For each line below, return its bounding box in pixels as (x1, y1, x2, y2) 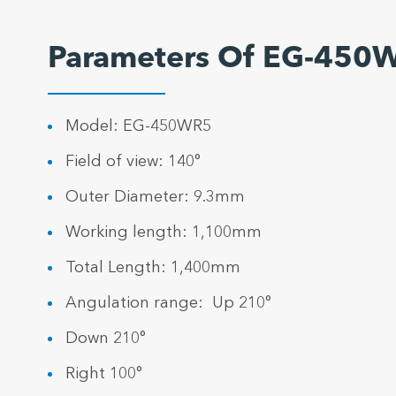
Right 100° (65, 366, 142, 383)
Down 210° (65, 331, 146, 347)
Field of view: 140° (65, 154, 201, 171)
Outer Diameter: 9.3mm (65, 189, 245, 206)
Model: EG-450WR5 (65, 118, 211, 135)
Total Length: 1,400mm (65, 260, 240, 277)
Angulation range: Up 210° (65, 295, 271, 312)
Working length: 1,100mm (65, 225, 262, 241)
